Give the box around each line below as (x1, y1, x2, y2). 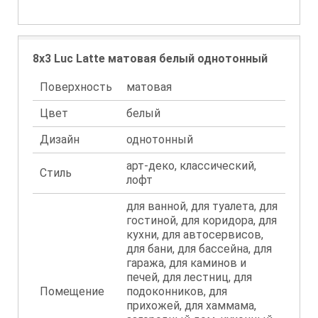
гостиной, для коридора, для (126, 214, 277, 227)
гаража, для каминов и (126, 256, 246, 270)
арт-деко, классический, (126, 159, 256, 172)
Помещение (40, 285, 104, 298)
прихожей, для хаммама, (126, 299, 256, 312)
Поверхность (40, 80, 112, 94)
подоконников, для (126, 285, 227, 298)
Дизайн (40, 133, 79, 146)
